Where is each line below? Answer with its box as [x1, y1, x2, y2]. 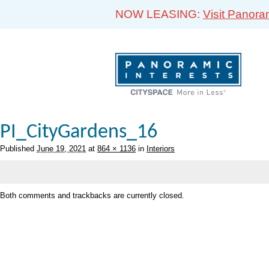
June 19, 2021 [37, 144, 86, 154]
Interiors [147, 144, 175, 154]
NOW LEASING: [115, 8, 203, 20]
